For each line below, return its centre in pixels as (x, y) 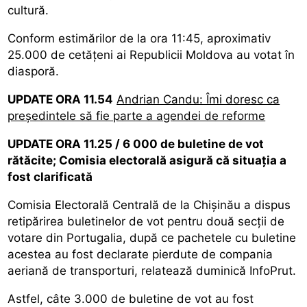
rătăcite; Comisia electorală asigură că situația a (147, 160)
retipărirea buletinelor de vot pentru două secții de (146, 221)
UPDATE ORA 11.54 (61, 99)
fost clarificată (50, 176)
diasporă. (34, 71)
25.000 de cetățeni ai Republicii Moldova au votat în (151, 54)
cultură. (28, 10)
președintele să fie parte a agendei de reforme (137, 115)
